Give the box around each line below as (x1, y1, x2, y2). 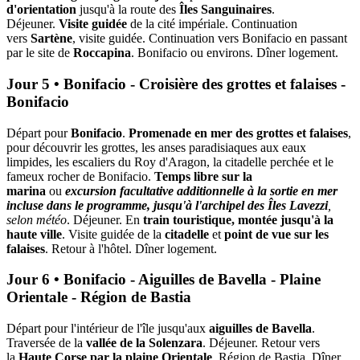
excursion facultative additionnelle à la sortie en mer (65, 183, 337, 198)
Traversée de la (6, 335, 86, 350)
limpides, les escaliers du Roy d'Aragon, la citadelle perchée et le (6, 154, 333, 169)
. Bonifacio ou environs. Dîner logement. (131, 46, 338, 60)
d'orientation (6, 2, 80, 17)
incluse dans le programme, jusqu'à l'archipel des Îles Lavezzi (6, 198, 328, 212)
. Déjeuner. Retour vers (202, 335, 320, 350)
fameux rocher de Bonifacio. (6, 169, 154, 183)
